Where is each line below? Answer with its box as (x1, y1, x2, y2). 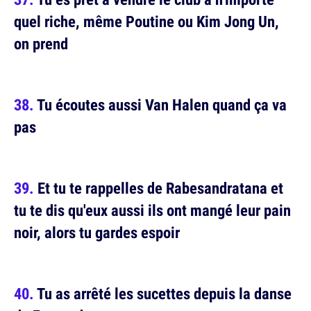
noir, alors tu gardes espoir (14, 221, 180, 244)
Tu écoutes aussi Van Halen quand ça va (37, 94, 287, 116)
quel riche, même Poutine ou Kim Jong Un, (14, 10, 279, 33)
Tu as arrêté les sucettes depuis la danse (37, 283, 292, 305)
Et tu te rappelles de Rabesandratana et (37, 177, 283, 199)
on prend (14, 33, 68, 55)
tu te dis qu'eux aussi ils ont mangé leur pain (14, 199, 291, 221)
